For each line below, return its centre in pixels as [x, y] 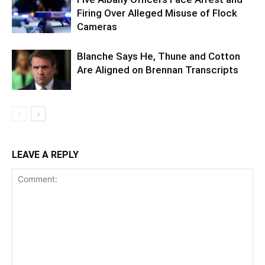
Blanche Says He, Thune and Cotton [159, 56]
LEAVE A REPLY [45, 154]
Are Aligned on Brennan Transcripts [158, 70]
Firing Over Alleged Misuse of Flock [157, 13]
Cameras [97, 26]
